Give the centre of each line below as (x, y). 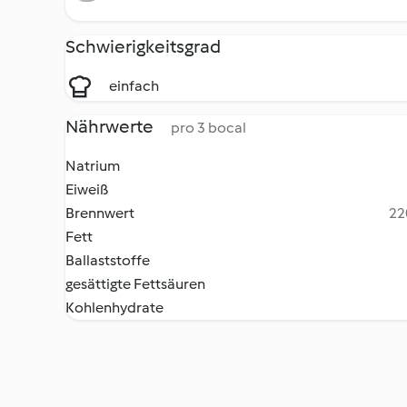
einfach (134, 86)
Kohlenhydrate (114, 308)
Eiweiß (87, 189)
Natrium (93, 166)
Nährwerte (111, 126)
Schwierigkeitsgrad (143, 46)
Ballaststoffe (108, 260)
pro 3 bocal (208, 128)
